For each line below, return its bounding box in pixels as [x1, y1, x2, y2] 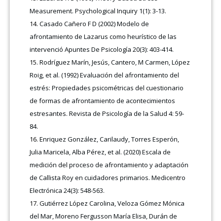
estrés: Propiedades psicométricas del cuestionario [30, 83, 184, 92]
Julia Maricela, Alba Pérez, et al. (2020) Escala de [30, 147, 171, 156]
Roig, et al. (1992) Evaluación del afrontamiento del [30, 70, 180, 79]
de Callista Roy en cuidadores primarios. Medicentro [30, 173, 186, 182]
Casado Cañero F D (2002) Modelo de [39, 19, 149, 28]
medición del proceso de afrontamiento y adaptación [30, 160, 189, 169]
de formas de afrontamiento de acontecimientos [30, 96, 176, 105]
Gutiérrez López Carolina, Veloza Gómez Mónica [39, 198, 185, 208]
